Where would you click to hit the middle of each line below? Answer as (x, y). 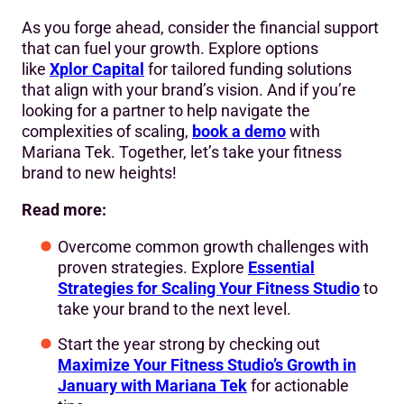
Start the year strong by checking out (189, 344)
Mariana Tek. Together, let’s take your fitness (182, 151)
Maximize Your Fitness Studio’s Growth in (207, 364)
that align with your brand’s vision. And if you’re (189, 89)
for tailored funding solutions (250, 69)
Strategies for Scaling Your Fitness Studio (209, 288)
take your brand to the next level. (174, 308)
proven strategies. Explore (153, 267)
